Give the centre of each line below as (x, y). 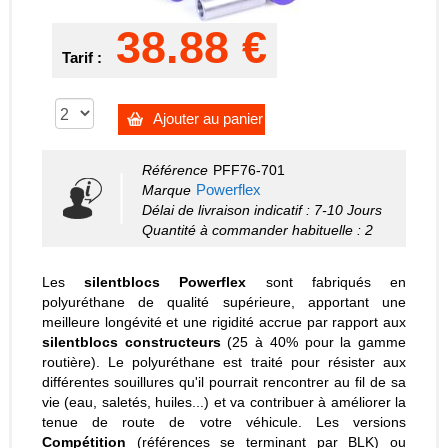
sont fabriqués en (326, 281)
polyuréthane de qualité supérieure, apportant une (224, 301)
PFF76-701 (248, 169)
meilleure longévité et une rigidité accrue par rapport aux (224, 321)
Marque (166, 189)
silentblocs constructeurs (131, 341)
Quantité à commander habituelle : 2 (257, 229)
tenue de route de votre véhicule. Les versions (224, 421)
